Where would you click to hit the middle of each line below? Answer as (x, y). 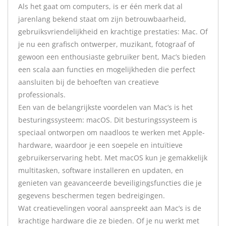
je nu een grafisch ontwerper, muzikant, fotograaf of (106, 44)
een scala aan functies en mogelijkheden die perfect (107, 69)
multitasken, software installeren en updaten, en (101, 170)
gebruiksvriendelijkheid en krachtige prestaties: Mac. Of (113, 32)
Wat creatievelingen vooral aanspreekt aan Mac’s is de (110, 208)
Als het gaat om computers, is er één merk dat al (100, 6)
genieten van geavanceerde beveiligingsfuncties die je (110, 183)
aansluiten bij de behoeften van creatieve (89, 82)
